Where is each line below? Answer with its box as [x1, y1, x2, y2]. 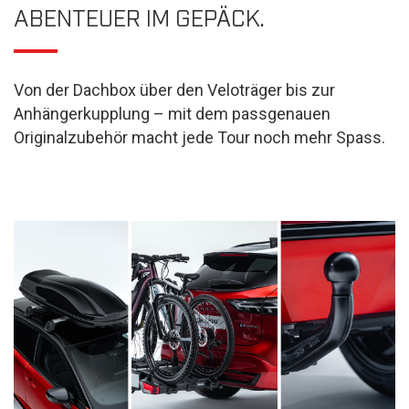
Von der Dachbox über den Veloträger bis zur [14, 80, 335, 100]
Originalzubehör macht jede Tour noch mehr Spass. [14, 128, 385, 147]
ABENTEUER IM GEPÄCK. [14, 3, 265, 30]
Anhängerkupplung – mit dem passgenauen [14, 104, 330, 123]
